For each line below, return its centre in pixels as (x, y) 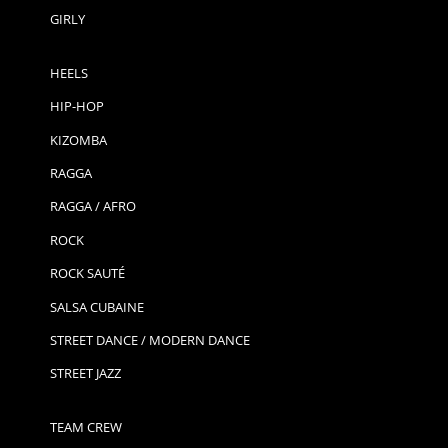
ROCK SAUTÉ (87, 273)
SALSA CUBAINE (96, 306)
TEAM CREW (85, 426)
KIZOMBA (78, 139)
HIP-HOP (76, 106)
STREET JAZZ (85, 373)
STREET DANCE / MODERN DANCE (149, 339)
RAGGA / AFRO (92, 206)
